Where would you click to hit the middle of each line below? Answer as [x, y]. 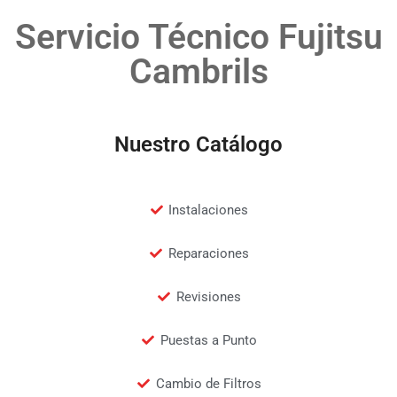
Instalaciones [209, 210]
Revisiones [208, 296]
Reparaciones [208, 253]
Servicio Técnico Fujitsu [198, 37]
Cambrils [198, 71]
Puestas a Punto [208, 340]
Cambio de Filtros [208, 383]
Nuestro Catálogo [198, 144]
